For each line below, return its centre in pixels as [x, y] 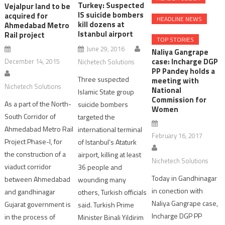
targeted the [97, 117]
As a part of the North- [38, 103]
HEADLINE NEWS [179, 19]
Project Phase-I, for [34, 141]
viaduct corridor [28, 166]
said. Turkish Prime [106, 204]
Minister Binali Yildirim [111, 217]
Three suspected [104, 79]
